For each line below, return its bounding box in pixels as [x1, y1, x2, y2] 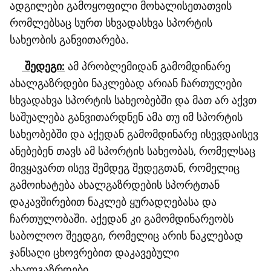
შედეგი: [22, 59, 65, 73]
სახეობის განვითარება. [10, 32, 129, 47]
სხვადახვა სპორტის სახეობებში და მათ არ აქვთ [10, 93, 256, 107]
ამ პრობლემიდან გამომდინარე [68, 59, 230, 73]
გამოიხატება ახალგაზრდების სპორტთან [10, 177, 220, 192]
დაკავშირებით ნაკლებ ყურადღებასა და [10, 194, 217, 209]
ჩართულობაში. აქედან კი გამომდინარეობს [10, 211, 233, 226]
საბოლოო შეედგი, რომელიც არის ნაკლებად [10, 228, 243, 243]
